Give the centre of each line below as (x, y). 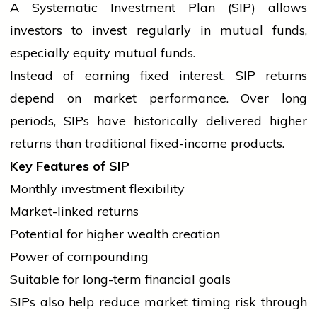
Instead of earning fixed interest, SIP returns (158, 76)
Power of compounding (79, 257)
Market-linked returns (74, 212)
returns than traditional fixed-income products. (147, 144)
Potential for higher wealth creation (115, 234)
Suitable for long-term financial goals (120, 279)
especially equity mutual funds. (103, 53)
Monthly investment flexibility (97, 189)
